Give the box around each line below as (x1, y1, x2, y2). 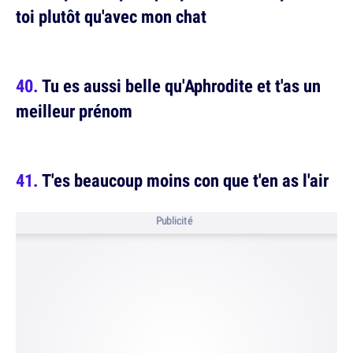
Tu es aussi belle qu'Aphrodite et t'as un (42, 73, 321, 98)
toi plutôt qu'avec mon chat (16, 4, 206, 28)
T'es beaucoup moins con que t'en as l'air (42, 168, 329, 192)
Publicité (155, 214, 193, 229)
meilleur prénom (16, 98, 132, 123)
